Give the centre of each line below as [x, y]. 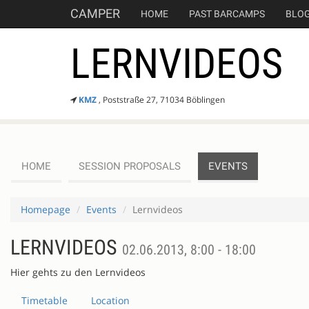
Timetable [44, 300]
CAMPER [95, 13]
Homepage [46, 209]
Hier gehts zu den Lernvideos [78, 272]
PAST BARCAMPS [227, 14]
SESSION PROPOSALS [130, 166]
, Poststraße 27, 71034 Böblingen [162, 100]
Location [110, 300]
